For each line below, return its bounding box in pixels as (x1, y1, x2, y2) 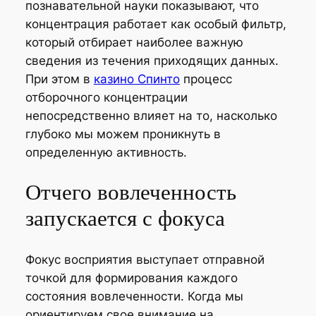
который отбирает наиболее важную (25, 35, 243, 50)
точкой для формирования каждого (25, 270, 238, 285)
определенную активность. (25, 145, 187, 160)
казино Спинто (93, 72, 180, 87)
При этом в (25, 72, 94, 87)
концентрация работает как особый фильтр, (25, 17, 286, 32)
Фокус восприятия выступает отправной (25, 252, 265, 267)
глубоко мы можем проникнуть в (25, 127, 221, 142)
